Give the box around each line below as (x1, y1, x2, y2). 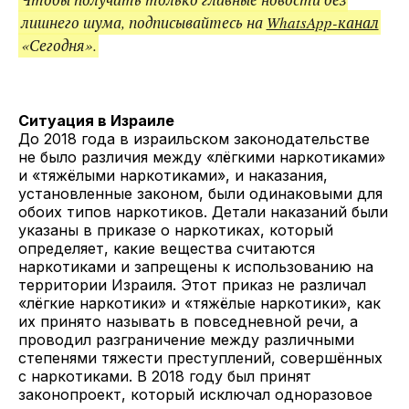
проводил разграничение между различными (18, 330, 354, 349)
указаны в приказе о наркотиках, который (18, 220, 333, 239)
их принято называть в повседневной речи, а (18, 311, 358, 330)
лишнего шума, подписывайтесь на (20, 11, 267, 33)
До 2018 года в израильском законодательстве (18, 129, 370, 148)
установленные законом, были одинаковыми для (18, 184, 383, 203)
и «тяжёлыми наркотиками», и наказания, (18, 165, 328, 184)
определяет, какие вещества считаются (18, 238, 315, 257)
